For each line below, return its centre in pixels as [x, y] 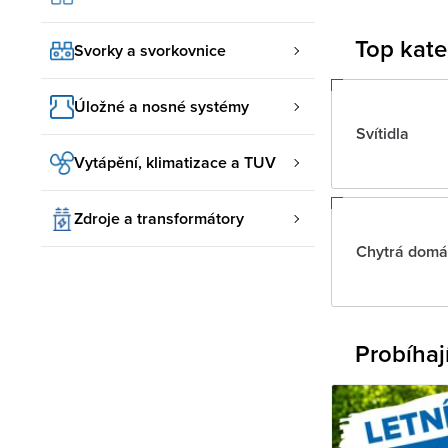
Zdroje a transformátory [159, 218]
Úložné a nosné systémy [161, 106]
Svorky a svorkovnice [150, 50]
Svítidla [382, 134]
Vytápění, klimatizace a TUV [175, 162]
